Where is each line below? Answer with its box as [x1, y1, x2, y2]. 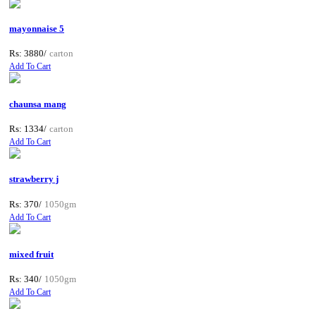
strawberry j [9, 174, 59, 185]
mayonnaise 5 [9, 23, 64, 35]
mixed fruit [9, 248, 54, 260]
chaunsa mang [9, 98, 66, 109]
